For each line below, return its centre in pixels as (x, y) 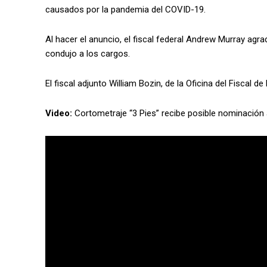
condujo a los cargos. (88, 53)
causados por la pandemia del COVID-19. (125, 9)
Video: (59, 113)
